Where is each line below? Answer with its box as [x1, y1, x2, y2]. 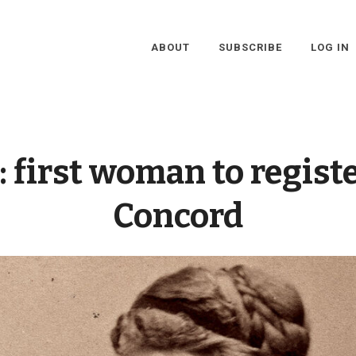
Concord [113, 196, 243, 236]
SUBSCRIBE [218, 41, 282, 53]
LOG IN [310, 41, 350, 53]
